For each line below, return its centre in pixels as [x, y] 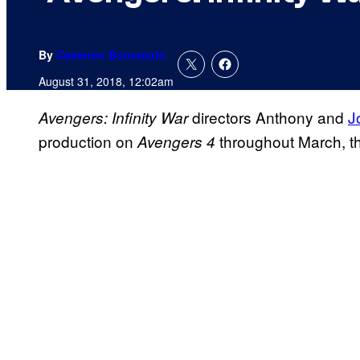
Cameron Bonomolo [111, 55]
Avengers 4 [176, 142]
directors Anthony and [270, 117]
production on [88, 141]
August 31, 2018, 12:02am [106, 82]
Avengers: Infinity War [115, 118]
